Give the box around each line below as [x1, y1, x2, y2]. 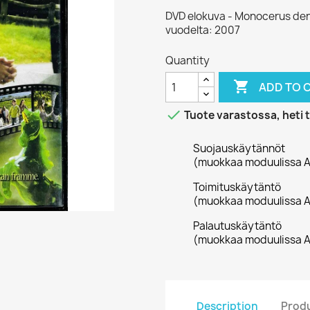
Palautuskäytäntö [193, 219, 282, 233]
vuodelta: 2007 [165, 23, 240, 37]
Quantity [165, 53, 210, 68]
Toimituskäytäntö [193, 180, 281, 194]
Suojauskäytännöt [193, 141, 285, 156]
